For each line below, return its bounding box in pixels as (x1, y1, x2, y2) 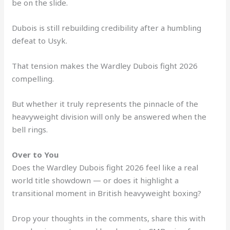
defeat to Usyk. (12, 35, 68, 46)
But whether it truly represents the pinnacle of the (12, 98, 199, 109)
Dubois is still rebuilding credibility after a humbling (12, 22, 202, 33)
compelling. (12, 73, 54, 84)
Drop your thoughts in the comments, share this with (12, 213, 206, 223)
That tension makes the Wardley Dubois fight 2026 (12, 60, 198, 71)
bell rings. (12, 124, 48, 135)
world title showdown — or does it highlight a (12, 175, 179, 185)
